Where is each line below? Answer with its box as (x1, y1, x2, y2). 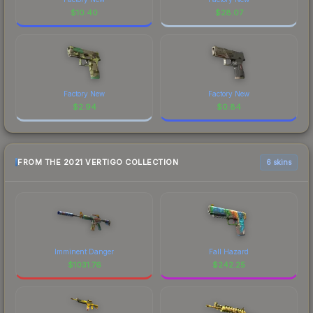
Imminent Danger (54, 247, 114, 256)
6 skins (266, 157, 291, 166)
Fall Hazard (209, 247, 249, 256)
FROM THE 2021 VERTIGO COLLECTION (17, 157, 178, 168)
